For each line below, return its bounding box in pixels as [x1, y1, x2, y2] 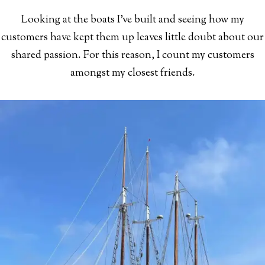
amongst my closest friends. [70, 66, 195, 82]
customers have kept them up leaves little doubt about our [1, 30, 264, 46]
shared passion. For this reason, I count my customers [11, 48, 254, 64]
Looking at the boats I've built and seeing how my [21, 12, 244, 28]
